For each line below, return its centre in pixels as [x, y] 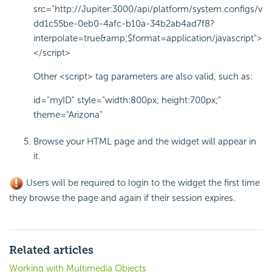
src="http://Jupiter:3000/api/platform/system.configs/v [148, 9]
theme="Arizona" [68, 114]
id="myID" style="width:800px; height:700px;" [127, 100]
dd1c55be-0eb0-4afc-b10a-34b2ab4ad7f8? [124, 23]
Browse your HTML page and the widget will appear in [145, 141]
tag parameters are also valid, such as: [173, 76]
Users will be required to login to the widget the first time [142, 182]
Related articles [51, 250]
